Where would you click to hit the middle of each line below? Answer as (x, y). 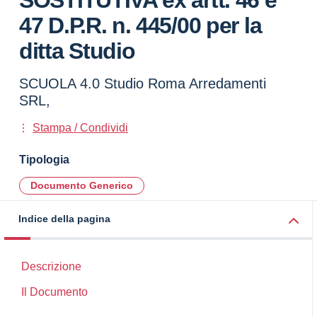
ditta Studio (77, 51)
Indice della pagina (64, 219)
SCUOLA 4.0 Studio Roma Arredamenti (143, 83)
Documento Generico (82, 185)
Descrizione (51, 266)
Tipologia (44, 160)
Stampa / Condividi (80, 128)
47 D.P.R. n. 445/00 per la (140, 25)
